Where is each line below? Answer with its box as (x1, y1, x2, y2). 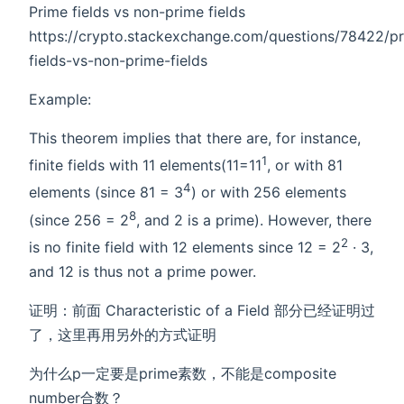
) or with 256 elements (191, 183, 346, 202)
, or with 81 (267, 156, 343, 175)
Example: (29, 90, 91, 109)
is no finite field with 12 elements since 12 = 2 (29, 238, 341, 257)
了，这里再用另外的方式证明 (29, 326, 216, 344)
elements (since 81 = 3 (29, 183, 183, 202)
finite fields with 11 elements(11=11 (29, 156, 262, 175)
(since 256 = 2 (29, 211, 129, 230)
